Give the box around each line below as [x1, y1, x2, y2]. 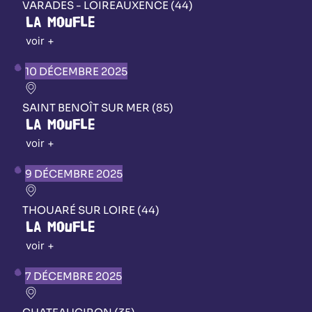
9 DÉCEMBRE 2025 [25, 166, 123, 180]
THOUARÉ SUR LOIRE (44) [22, 203, 159, 217]
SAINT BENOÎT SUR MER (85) [22, 100, 173, 114]
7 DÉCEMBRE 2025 [25, 269, 122, 283]
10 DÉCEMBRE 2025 [25, 64, 127, 78]
